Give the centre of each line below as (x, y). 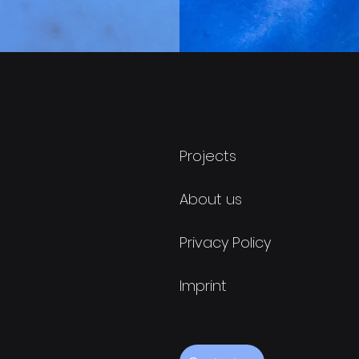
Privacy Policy (225, 242)
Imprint (203, 286)
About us (211, 199)
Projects (208, 156)
